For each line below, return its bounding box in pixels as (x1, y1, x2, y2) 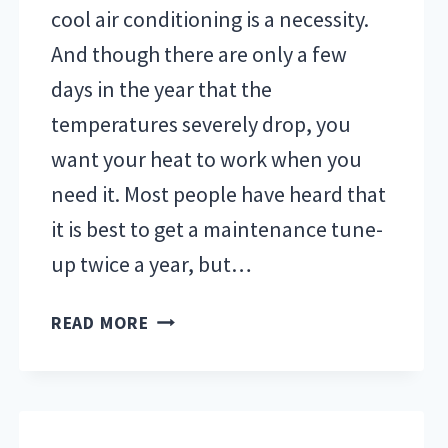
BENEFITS (147, 333, 229, 356)
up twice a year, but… (50, 249, 252, 278)
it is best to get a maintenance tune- (50, 214, 383, 243)
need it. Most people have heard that (50, 179, 386, 208)
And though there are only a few (50, 39, 347, 68)
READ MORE (50, 311, 149, 334)
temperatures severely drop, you (50, 109, 351, 138)
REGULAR (147, 389, 227, 412)
